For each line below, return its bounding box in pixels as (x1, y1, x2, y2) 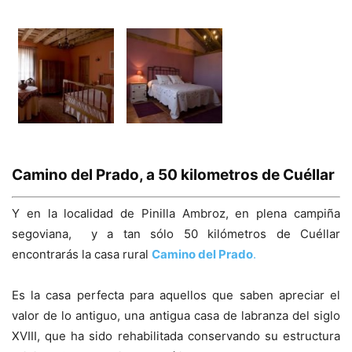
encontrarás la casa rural (12, 247, 152, 262)
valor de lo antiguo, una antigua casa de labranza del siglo (12, 308, 340, 324)
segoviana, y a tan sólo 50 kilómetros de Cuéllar (12, 226, 340, 242)
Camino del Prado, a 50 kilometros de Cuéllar (12, 165, 335, 184)
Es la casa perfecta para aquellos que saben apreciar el (12, 288, 340, 303)
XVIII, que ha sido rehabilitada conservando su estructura (12, 328, 340, 344)
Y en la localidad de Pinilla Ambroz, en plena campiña (12, 206, 340, 222)
